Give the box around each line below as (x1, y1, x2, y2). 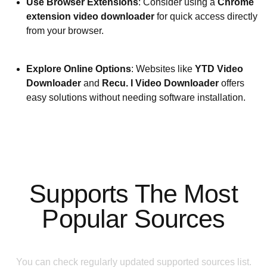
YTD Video (195, 63, 243, 74)
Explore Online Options (26, 63, 131, 74)
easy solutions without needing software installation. (26, 92, 246, 103)
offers (219, 77, 244, 88)
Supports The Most (29, 179, 238, 208)
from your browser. (26, 25, 104, 36)
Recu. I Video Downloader (102, 77, 219, 88)
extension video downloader (26, 11, 154, 21)
